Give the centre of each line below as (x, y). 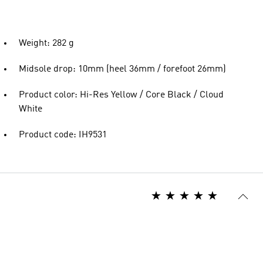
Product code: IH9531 (63, 135)
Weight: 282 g (46, 43)
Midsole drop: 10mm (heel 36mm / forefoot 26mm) (122, 69)
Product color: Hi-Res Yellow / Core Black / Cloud (121, 95)
